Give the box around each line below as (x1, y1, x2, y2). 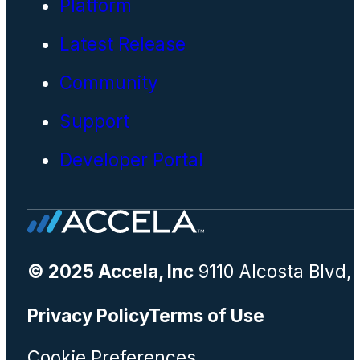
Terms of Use (148, 305, 264, 327)
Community (59, 72, 158, 94)
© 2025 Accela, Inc (27, 260, 194, 282)
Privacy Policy (27, 305, 149, 327)
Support (59, 110, 129, 133)
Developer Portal (59, 149, 203, 171)
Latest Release (59, 33, 186, 55)
